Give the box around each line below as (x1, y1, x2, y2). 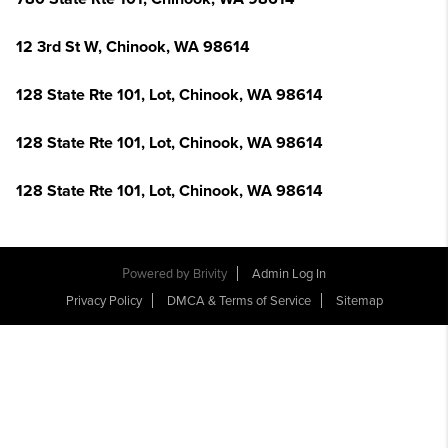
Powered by (122, 266, 193, 281)
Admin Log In (252, 266, 326, 282)
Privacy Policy (65, 293, 142, 309)
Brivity (193, 266, 227, 282)
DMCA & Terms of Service (166, 293, 311, 309)
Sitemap (335, 293, 383, 309)
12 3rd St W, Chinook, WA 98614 (16, 37, 250, 57)
